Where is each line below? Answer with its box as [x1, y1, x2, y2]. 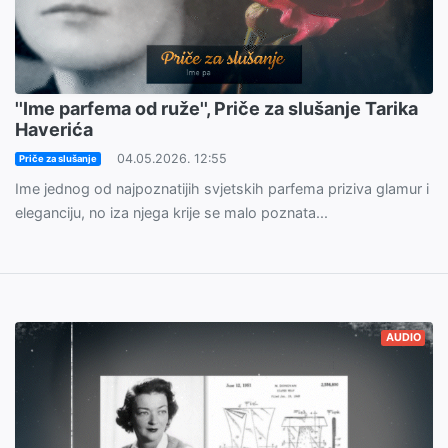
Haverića [15, 119, 93, 141]
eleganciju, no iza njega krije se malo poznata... [15, 204, 328, 222]
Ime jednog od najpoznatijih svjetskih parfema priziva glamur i [15, 180, 429, 198]
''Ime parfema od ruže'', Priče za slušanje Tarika [15, 98, 418, 120]
